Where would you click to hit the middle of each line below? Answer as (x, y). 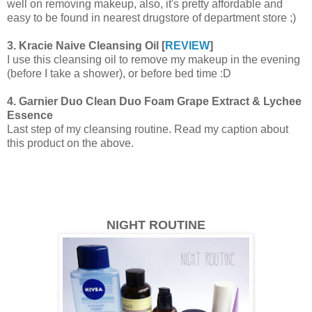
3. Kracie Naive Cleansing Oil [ (86, 46)
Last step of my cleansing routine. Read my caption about (148, 130)
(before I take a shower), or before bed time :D (119, 74)
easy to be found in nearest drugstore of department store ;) (151, 18)
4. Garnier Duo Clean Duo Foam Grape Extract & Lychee (154, 102)
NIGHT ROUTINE (156, 225)
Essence (30, 116)
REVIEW (187, 46)
